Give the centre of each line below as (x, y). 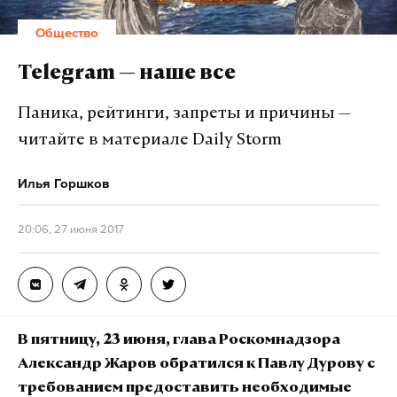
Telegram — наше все (127, 75)
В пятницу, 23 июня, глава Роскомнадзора (179, 341)
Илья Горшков (63, 183)
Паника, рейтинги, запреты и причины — (184, 114)
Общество (67, 33)
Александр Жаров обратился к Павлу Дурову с (196, 365)
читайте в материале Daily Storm (150, 141)
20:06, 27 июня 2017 (71, 230)
